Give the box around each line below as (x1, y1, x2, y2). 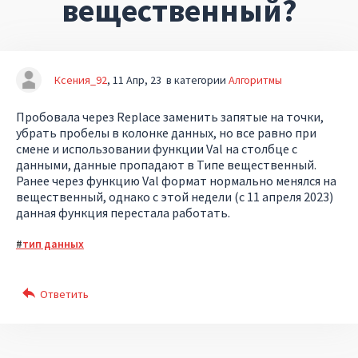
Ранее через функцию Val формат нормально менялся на (16, 173, 336, 189)
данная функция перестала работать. (16, 205, 230, 221)
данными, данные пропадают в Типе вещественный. (16, 157, 316, 173)
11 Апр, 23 (113, 73, 161, 87)
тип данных (22, 237, 84, 251)
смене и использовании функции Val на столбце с (16, 141, 297, 157)
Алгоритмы (229, 73, 282, 87)
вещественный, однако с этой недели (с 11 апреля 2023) (16, 189, 333, 205)
